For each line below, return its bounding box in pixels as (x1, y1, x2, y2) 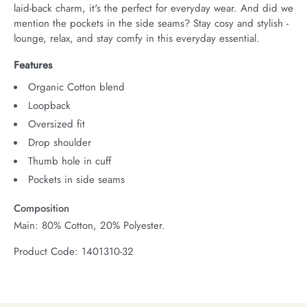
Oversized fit (28, 116, 85, 132)
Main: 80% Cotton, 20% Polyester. (14, 217, 165, 233)
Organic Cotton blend (28, 79, 125, 95)
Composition (14, 200, 69, 216)
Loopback (28, 97, 71, 113)
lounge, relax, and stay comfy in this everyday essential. (14, 30, 260, 46)
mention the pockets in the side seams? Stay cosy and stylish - (14, 15, 288, 31)
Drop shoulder (28, 134, 91, 150)
